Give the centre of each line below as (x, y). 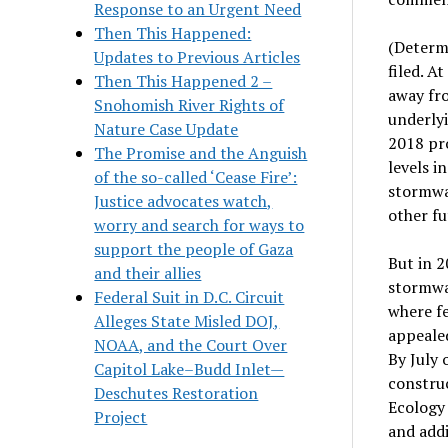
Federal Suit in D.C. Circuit (189, 296)
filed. (407, 71)
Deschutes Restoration (176, 392)
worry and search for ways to (199, 224)
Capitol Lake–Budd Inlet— (189, 368)
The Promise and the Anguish (201, 152)
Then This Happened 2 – (183, 80)
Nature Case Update (166, 128)
